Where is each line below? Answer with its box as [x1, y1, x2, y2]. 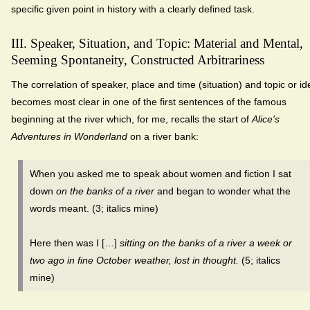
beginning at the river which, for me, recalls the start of [11, 113, 252, 125]
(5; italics [239, 254, 280, 266]
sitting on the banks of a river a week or [120, 237, 292, 248]
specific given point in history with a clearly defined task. [11, 3, 255, 15]
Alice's [252, 113, 280, 125]
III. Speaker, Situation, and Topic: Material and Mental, [11, 35, 303, 51]
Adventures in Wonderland [11, 130, 127, 142]
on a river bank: [127, 130, 199, 142]
